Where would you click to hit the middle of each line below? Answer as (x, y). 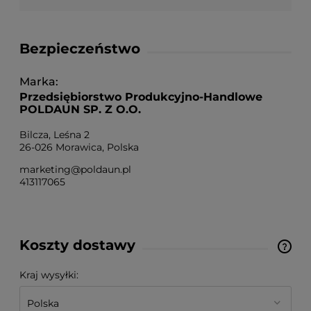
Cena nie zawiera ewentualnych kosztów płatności (159, 256)
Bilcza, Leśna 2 (54, 135)
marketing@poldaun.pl (75, 170)
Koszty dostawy (77, 245)
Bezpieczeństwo (80, 49)
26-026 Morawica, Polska (79, 148)
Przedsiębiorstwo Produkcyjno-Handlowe (141, 97)
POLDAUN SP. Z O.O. (80, 110)
